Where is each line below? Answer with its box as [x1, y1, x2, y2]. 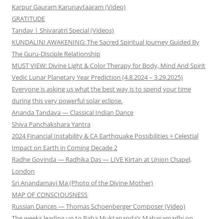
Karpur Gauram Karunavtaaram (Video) [12, 2, 126, 12]
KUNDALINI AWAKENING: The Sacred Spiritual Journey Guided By [12, 38, 199, 47]
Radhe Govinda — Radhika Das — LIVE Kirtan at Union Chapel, [12, 155, 192, 164]
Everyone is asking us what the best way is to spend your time [12, 85, 191, 94]
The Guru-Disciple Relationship [12, 49, 100, 59]
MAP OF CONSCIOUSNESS [12, 190, 88, 199]
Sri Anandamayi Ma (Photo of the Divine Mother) [12, 178, 153, 188]
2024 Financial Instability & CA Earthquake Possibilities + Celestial [12, 131, 198, 141]
